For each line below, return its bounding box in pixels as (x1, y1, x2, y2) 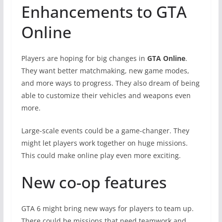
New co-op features (21, 171, 166, 193)
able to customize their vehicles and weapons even (21, 90, 191, 100)
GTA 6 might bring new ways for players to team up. (21, 203, 194, 213)
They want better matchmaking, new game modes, (21, 65, 189, 75)
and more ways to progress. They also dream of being (21, 78, 200, 88)
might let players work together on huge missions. (21, 138, 188, 148)
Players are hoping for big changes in (21, 53, 147, 63)
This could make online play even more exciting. (21, 150, 181, 160)
